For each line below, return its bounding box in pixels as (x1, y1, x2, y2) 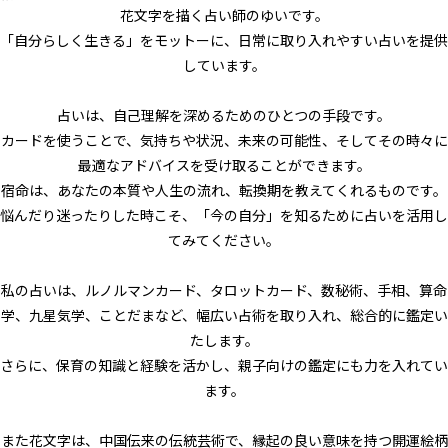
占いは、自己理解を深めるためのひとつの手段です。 (57, 105, 391, 125)
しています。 (182, 55, 266, 75)
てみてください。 (168, 230, 280, 250)
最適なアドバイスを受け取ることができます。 (77, 155, 371, 175)
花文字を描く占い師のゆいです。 (119, 5, 329, 25)
